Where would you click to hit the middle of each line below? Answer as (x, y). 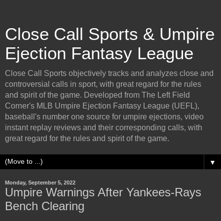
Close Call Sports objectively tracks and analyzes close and (109, 73)
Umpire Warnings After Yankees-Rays (103, 192)
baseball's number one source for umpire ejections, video (104, 117)
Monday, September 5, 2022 (40, 183)
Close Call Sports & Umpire (110, 34)
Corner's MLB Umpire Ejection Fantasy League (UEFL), (102, 106)
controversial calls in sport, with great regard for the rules (103, 84)
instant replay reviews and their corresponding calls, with (104, 128)
